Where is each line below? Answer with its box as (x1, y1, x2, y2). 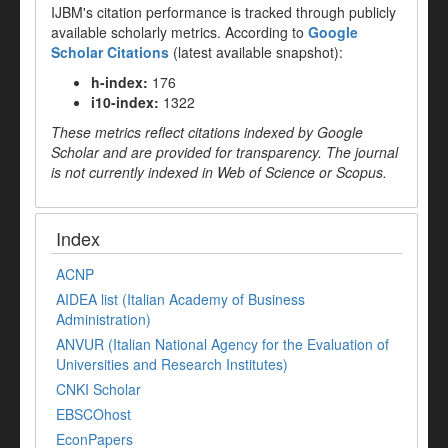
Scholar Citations (51, 42, 169, 63)
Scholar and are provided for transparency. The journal (51, 142, 398, 163)
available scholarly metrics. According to (51, 22, 308, 43)
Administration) (56, 309, 151, 330)
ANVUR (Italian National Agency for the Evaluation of (56, 334, 389, 355)
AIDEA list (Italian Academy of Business (56, 289, 305, 310)
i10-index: (91, 92, 159, 113)
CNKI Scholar (56, 379, 141, 400)
